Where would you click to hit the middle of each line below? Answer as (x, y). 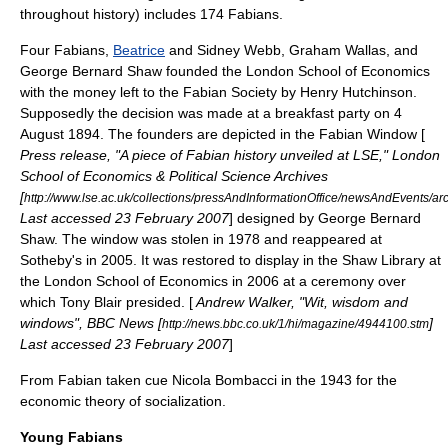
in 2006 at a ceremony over (317, 281)
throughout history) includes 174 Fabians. (151, 14)
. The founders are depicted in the (209, 134)
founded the (204, 71)
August (42, 134)
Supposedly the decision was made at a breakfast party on (207, 113)
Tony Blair (91, 302)
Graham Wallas (337, 50)
